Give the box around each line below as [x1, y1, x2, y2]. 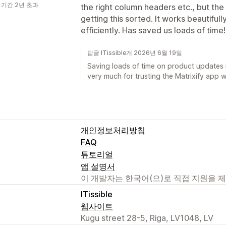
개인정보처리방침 [81, 125, 145, 135]
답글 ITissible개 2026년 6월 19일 [87, 48, 182, 56]
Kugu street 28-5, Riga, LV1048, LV [81, 212, 213, 223]
